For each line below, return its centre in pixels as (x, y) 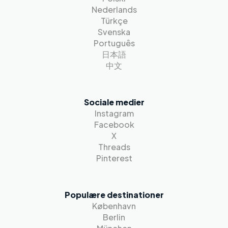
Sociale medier (114, 102)
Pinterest (114, 158)
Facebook (114, 124)
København (114, 206)
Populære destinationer (114, 195)
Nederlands (114, 9)
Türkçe (114, 21)
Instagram (114, 113)
